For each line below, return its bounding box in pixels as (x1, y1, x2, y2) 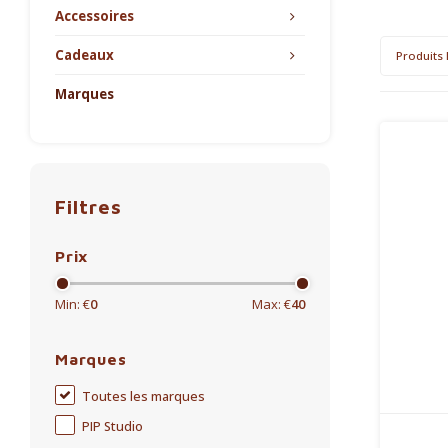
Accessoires (55, 7, 134, 25)
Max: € (252, 295, 291, 313)
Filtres (55, 195, 122, 218)
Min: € (55, 295, 90, 313)
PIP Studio (82, 418, 143, 435)
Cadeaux (55, 46, 114, 64)
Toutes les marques (82, 388, 205, 405)
